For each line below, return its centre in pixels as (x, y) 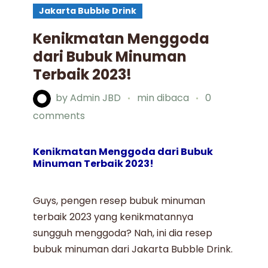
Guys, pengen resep (81, 200)
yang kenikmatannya (143, 217)
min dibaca (165, 98)
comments (59, 115)
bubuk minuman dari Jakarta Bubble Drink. (133, 249)
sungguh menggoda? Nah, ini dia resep (123, 233)
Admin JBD (96, 98)
